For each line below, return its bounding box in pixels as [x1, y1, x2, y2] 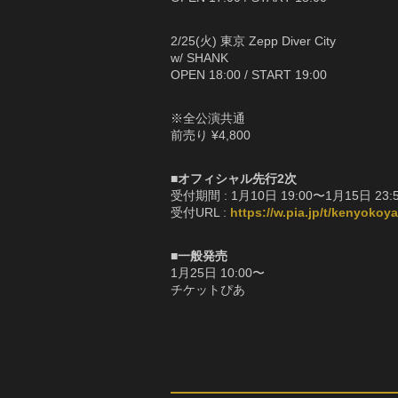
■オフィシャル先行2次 [171, 171, 297, 186]
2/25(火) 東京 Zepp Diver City [171, 33, 336, 48]
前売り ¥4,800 [171, 127, 251, 142]
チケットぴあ [171, 282, 245, 297]
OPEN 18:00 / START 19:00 [171, 67, 327, 82]
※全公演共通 [171, 110, 245, 125]
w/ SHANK [171, 50, 228, 65]
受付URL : [171, 204, 230, 219]
